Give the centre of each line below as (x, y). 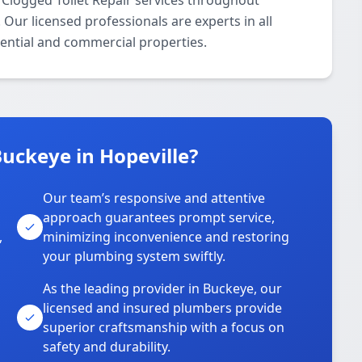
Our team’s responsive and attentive (154, 198)
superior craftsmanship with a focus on (164, 327)
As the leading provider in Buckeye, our (163, 288)
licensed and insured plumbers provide (163, 308)
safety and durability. (107, 347)
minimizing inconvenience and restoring (166, 237)
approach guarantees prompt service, (159, 217)
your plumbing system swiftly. (135, 256)
